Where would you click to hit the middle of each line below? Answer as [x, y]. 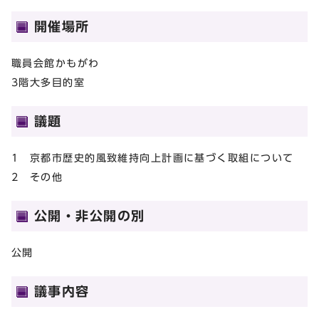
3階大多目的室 [48, 82]
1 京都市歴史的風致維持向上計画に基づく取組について [153, 157]
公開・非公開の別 [90, 215]
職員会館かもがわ [56, 63]
